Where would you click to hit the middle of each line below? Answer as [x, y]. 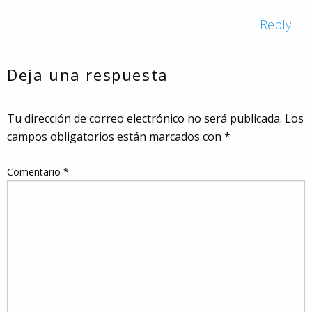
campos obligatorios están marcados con [116, 136]
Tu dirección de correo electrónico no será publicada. [145, 118]
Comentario [35, 171]
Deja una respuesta [88, 74]
